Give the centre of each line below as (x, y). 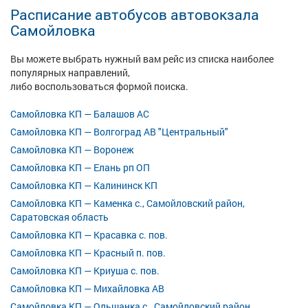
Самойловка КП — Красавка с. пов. (89, 235)
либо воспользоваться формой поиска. (99, 86)
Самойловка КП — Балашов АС (80, 114)
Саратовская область (59, 217)
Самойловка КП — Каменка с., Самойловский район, (128, 203)
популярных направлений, (70, 73)
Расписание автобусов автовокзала (135, 14)
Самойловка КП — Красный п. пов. (88, 253)
